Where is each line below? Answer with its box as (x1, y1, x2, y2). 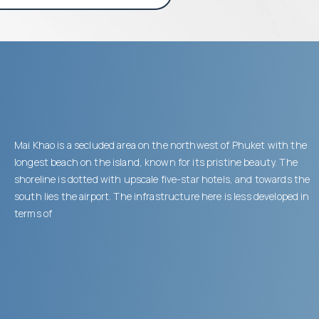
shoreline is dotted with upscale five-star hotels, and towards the (14, 172, 310, 186)
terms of (14, 206, 53, 220)
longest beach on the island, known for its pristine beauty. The (14, 155, 298, 169)
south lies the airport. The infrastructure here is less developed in (14, 189, 310, 203)
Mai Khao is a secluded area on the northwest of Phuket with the (14, 137, 307, 152)
